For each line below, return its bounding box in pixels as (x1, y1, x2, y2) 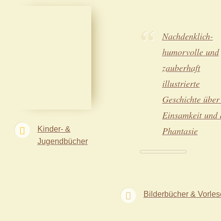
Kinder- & (37, 124, 71, 133)
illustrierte (162, 77, 200, 90)
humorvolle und (162, 46, 219, 58)
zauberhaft (162, 62, 200, 74)
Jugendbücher (37, 136, 88, 146)
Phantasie (162, 125, 198, 137)
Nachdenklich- (162, 30, 213, 42)
